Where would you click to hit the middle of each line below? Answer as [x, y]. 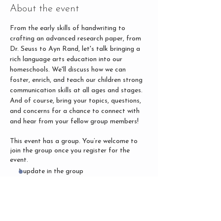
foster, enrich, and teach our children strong [77, 80]
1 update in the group [51, 171]
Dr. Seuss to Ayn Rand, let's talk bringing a [76, 49]
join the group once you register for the [70, 150]
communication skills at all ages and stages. [77, 90]
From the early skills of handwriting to [69, 28]
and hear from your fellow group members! [74, 121]
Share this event [44, 200]
